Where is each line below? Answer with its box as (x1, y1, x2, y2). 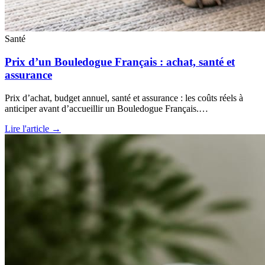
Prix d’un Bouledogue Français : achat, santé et (5, 56, 235, 69)
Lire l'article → (5, 123, 61, 134)
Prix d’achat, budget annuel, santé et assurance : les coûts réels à (5, 92, 243, 103)
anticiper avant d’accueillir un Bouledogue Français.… (5, 103, 208, 114)
